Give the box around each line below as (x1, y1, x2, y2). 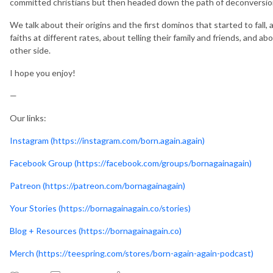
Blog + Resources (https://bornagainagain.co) (10, 225, 182, 236)
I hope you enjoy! (10, 67, 76, 78)
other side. (10, 44, 52, 55)
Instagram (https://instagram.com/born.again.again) (10, 135, 205, 146)
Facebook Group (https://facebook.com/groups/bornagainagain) (10, 157, 252, 168)
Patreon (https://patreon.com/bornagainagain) (10, 180, 185, 191)
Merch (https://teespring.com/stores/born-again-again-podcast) (10, 247, 253, 258)
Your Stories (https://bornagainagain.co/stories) (10, 202, 191, 213)
